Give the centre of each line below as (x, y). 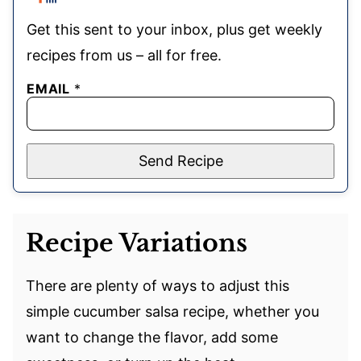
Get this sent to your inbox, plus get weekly (174, 30)
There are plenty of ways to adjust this (158, 286)
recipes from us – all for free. (124, 56)
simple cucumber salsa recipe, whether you (172, 312)
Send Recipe (180, 161)
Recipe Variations (137, 243)
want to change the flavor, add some (152, 338)
